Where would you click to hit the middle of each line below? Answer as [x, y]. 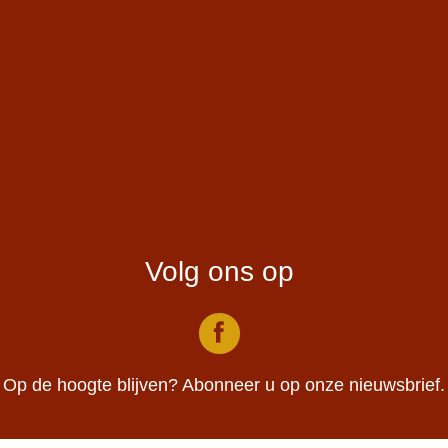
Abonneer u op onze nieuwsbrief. [313, 385]
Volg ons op [219, 271]
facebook [270, 332]
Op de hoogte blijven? [92, 385]
